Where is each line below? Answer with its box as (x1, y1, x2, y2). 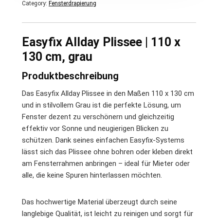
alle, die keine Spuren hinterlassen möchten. (22, 171, 162, 180)
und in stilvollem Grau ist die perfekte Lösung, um (22, 101, 181, 109)
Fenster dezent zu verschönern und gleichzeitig (22, 112, 174, 121)
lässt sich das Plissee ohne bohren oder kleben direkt (22, 147, 193, 156)
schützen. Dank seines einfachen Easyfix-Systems (22, 136, 184, 145)
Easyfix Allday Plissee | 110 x (22, 35, 181, 49)
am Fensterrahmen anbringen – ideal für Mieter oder (22, 159, 190, 168)
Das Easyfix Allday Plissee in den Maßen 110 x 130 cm (22, 89, 194, 98)
